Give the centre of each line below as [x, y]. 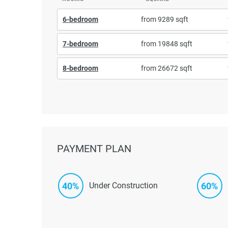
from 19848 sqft [166, 44]
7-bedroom [80, 44]
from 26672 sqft [166, 68]
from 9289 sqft [164, 19]
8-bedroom [80, 68]
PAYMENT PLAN [94, 148]
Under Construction [123, 186]
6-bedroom [80, 19]
